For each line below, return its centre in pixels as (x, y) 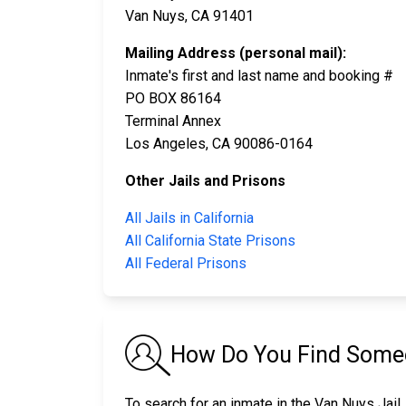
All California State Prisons (210, 241)
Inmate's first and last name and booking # (259, 76)
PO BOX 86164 (173, 99)
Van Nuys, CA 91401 (189, 16)
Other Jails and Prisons (205, 181)
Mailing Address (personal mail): (236, 53)
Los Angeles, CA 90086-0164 (219, 144)
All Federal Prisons (186, 264)
